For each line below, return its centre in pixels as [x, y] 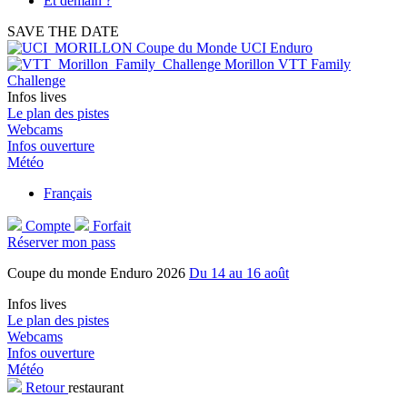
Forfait [112, 226]
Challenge [36, 80]
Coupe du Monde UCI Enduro [224, 48]
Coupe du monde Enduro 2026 [98, 273]
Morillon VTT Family [288, 64]
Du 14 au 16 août [239, 273]
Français [68, 193]
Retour [45, 387]
